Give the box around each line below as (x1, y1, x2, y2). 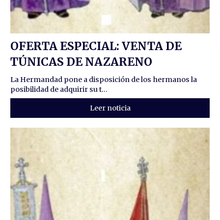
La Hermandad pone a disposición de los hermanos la (10, 75, 197, 84)
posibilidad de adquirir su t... (10, 84, 108, 94)
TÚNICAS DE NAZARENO (10, 54, 153, 69)
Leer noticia (89, 103, 131, 112)
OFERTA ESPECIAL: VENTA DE (10, 38, 182, 53)
